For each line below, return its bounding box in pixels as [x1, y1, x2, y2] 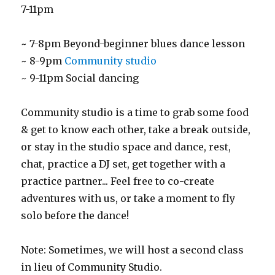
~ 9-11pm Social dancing [21, 72, 139, 85]
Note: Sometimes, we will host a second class [21, 244, 244, 257]
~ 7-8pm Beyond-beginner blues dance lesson [21, 37, 246, 50]
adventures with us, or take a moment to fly [21, 192, 236, 205]
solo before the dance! [21, 209, 130, 222]
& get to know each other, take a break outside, [21, 123, 251, 136]
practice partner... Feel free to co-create [21, 175, 215, 188]
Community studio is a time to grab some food [21, 106, 249, 119]
